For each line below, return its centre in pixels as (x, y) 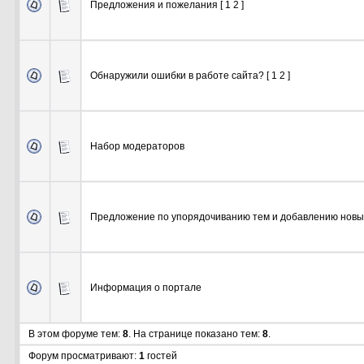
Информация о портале (145, 288)
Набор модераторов (137, 147)
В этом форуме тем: (75, 334)
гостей (160, 356)
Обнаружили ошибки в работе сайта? (177, 76)
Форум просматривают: (83, 356)
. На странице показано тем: (195, 334)
